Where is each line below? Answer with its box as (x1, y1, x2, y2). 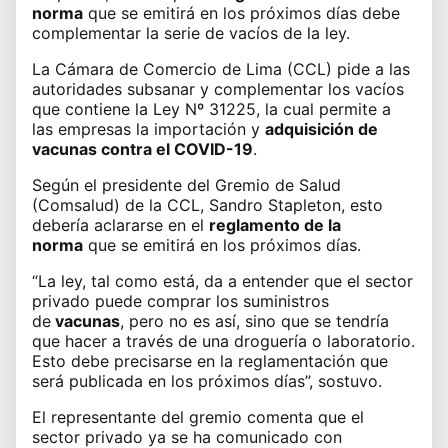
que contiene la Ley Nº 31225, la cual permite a (32, 99, 391, 120)
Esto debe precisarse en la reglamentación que (32, 351, 388, 372)
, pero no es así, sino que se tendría (120, 311, 389, 332)
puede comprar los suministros (90, 291, 329, 312)
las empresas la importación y (32, 119, 265, 140)
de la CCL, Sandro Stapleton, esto (120, 195, 383, 216)
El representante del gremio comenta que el (32, 407, 364, 428)
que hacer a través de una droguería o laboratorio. (32, 331, 415, 352)
